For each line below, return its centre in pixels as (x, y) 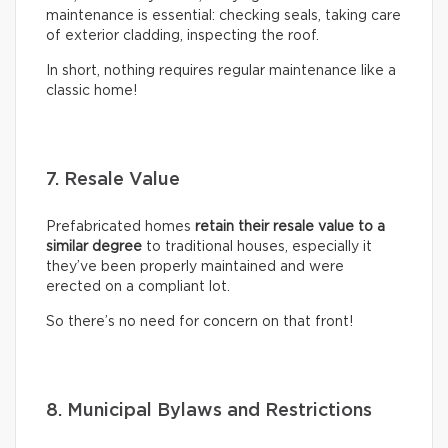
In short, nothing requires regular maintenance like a (221, 70)
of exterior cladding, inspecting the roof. (182, 35)
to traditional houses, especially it (257, 246)
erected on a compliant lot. (138, 286)
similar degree (94, 246)
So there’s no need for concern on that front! (199, 321)
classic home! (91, 90)
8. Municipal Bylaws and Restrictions (209, 410)
